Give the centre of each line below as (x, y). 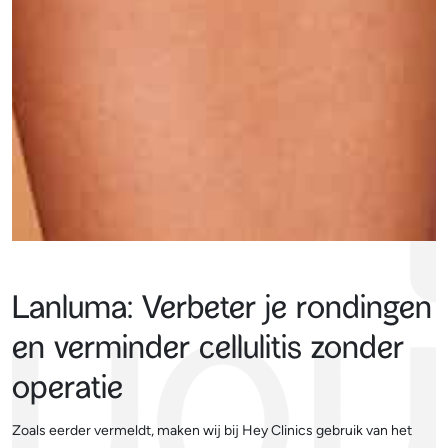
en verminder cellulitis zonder (208, 351)
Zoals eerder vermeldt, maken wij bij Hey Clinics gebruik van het (212, 430)
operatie (67, 391)
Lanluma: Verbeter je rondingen (222, 311)
